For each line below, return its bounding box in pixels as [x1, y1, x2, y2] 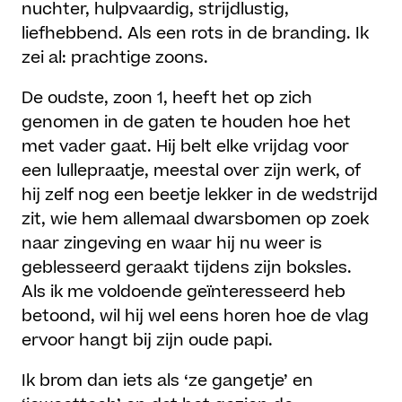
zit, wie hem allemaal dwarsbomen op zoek [22, 208, 370, 232]
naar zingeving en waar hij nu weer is [22, 232, 323, 256]
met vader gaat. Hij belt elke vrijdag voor [22, 135, 350, 159]
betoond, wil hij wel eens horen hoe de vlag [22, 305, 370, 328]
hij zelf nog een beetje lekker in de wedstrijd [22, 184, 379, 207]
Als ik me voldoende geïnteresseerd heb [22, 281, 346, 304]
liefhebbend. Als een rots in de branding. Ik [22, 22, 370, 46]
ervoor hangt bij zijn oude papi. [22, 329, 274, 353]
